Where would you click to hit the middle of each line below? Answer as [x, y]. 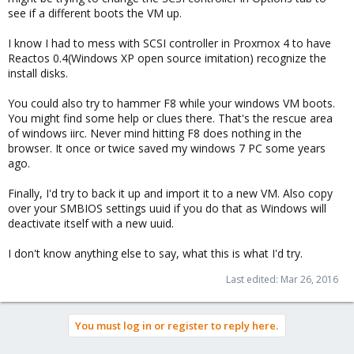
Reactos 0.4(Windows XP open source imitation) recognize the [167, 58]
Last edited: [253, 279]
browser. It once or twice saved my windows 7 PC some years [167, 148]
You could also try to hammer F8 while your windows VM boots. [171, 103]
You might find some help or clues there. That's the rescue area [170, 118]
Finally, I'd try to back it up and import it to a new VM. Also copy [170, 193]
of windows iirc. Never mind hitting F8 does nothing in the [155, 133]
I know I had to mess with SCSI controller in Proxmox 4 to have [169, 43]
